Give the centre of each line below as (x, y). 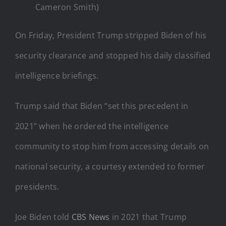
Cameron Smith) (67, 7)
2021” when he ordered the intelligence (92, 126)
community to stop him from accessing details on (112, 146)
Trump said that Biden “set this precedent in (102, 106)
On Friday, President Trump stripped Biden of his (111, 35)
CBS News (91, 217)
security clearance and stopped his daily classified (113, 55)
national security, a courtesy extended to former (110, 166)
